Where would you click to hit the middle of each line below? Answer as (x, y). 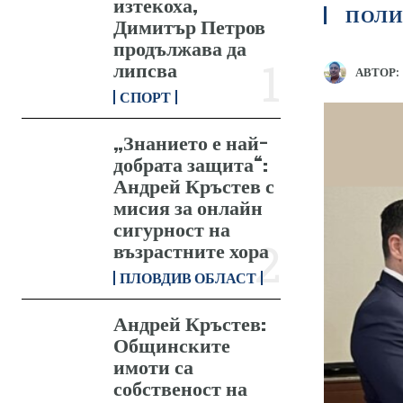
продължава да (180, 48)
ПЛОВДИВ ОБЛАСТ (188, 277)
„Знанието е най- (191, 142)
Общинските (172, 345)
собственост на (181, 388)
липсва (146, 69)
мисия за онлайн (188, 207)
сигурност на (172, 228)
